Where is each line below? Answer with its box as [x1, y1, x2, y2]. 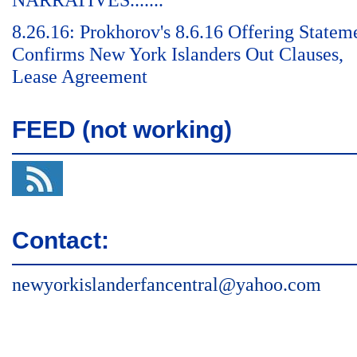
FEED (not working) [12, 116, 232, 143]
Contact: [12, 227, 109, 253]
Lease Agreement [12, 66, 147, 87]
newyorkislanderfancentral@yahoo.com [12, 274, 321, 295]
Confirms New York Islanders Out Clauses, [12, 44, 343, 65]
